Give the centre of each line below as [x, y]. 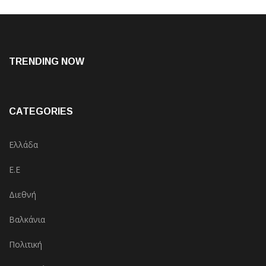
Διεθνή [23, 195]
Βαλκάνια [27, 220]
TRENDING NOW [47, 62]
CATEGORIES [41, 112]
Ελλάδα [23, 145]
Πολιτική [26, 245]
